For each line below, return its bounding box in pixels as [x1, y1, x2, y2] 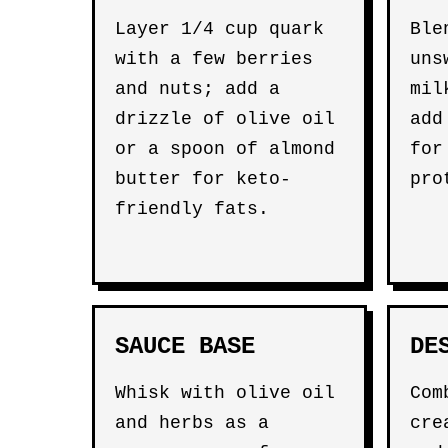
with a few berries [115, 49, 313, 69]
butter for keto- [115, 169, 291, 189]
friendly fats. [115, 199, 269, 219]
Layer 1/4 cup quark [115, 19, 324, 39]
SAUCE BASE [115, 333, 255, 360]
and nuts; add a [115, 79, 280, 99]
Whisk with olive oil [115, 383, 335, 403]
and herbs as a [115, 413, 269, 433]
